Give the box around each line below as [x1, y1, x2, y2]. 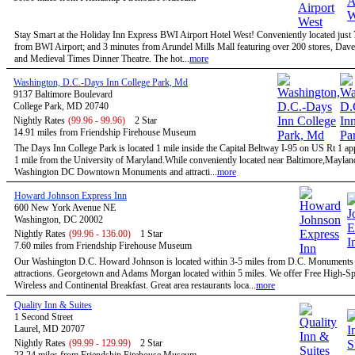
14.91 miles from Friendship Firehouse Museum [13, 127, 196, 138]
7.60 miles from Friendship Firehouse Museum [14, 240, 192, 251]
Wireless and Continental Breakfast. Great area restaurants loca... [14, 280, 256, 291]
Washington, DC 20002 [14, 214, 103, 225]
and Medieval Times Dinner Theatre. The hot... [14, 53, 189, 64]
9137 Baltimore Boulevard [13, 89, 113, 100]
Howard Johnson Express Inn [14, 190, 127, 201]
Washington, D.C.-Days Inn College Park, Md [13, 77, 188, 88]
